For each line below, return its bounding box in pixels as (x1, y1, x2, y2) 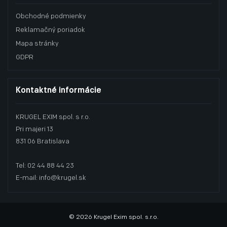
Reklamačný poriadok (16, 27, 85, 33)
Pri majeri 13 (16, 126, 53, 133)
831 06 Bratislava (16, 138, 69, 145)
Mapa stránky (16, 41, 59, 47)
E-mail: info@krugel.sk (16, 175, 86, 181)
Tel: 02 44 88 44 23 (16, 163, 74, 169)
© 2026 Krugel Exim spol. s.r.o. (68, 214, 159, 220)
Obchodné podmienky (16, 13, 86, 20)
